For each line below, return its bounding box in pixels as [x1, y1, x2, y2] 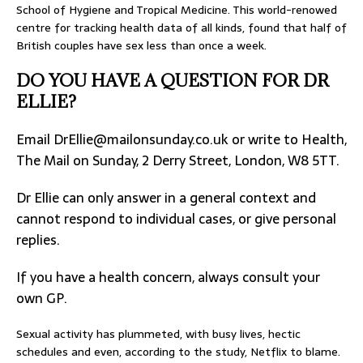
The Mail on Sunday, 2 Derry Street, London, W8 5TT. [16, 149, 343, 172]
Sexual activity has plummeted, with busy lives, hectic [16, 325, 301, 343]
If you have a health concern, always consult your [16, 266, 320, 288]
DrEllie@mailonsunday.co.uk [53, 128, 228, 151]
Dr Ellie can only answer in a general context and [16, 186, 316, 209]
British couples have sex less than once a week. [16, 36, 267, 54]
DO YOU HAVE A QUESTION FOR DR [16, 70, 329, 92]
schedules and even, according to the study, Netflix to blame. [16, 343, 340, 361]
